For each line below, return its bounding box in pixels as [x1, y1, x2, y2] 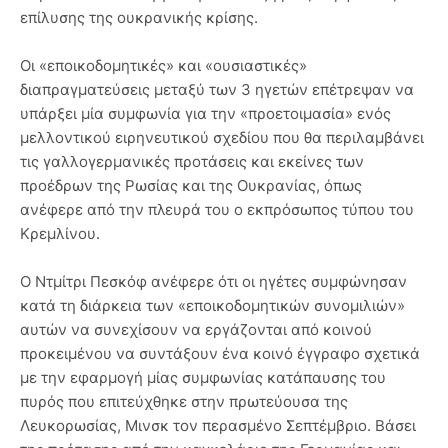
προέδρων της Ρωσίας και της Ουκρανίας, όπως [20, 176, 362, 196]
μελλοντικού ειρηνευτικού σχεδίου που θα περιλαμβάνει [20, 128, 424, 148]
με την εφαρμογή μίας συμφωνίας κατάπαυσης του [20, 368, 386, 388]
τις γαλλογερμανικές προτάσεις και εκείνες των [20, 152, 364, 172]
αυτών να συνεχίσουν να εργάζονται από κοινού [20, 320, 372, 340]
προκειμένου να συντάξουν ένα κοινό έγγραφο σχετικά [20, 344, 420, 364]
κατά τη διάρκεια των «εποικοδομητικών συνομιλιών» [20, 296, 405, 316]
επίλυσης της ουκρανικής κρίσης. [20, 8, 258, 28]
